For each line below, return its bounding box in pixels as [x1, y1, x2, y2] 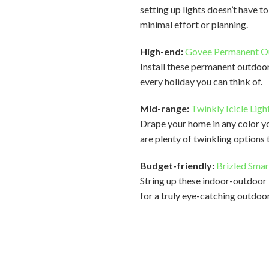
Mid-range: [140, 103, 190, 114]
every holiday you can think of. [140, 76, 265, 87]
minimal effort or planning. [140, 19, 249, 30]
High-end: [140, 46, 186, 57]
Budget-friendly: [140, 160, 215, 171]
